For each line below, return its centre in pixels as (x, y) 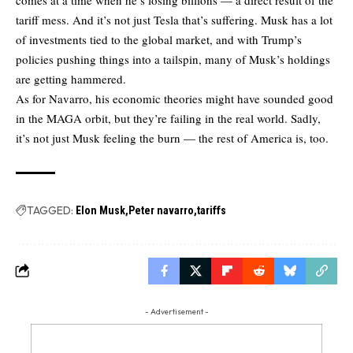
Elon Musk (100, 210)
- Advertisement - (176, 311)
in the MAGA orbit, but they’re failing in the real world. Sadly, (168, 118)
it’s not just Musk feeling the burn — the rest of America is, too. (172, 137)
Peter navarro (161, 210)
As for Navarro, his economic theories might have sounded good (175, 98)
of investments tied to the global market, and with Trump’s (159, 39)
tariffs (212, 210)
